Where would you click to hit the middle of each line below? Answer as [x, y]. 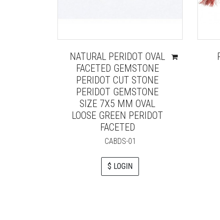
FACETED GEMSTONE [117, 69]
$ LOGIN [120, 166]
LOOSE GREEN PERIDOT [118, 116]
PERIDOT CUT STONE [118, 80]
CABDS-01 [120, 141]
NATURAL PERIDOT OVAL [118, 57]
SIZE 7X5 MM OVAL [118, 104]
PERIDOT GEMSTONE [118, 92]
